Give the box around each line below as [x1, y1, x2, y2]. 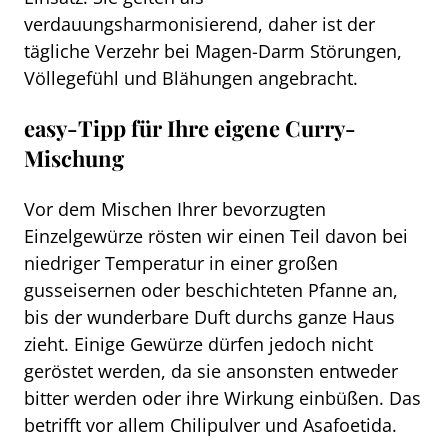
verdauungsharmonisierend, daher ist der [24, 10, 375, 36]
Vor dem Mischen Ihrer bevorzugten [24, 196, 326, 222]
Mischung [24, 143, 124, 174]
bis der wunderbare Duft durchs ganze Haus [24, 304, 395, 330]
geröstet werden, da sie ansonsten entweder [24, 358, 398, 384]
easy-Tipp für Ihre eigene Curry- [24, 113, 356, 144]
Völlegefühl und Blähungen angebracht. [24, 64, 363, 90]
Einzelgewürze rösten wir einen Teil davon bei [24, 223, 408, 249]
